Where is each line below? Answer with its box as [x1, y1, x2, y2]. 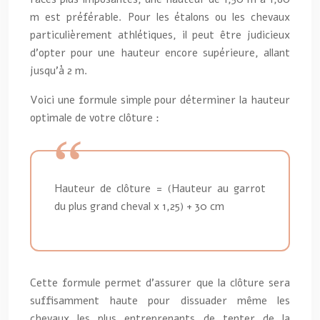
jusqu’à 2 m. [30, 63, 88, 78]
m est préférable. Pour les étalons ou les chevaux [30, 9, 290, 24]
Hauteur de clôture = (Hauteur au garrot [54, 181, 266, 196]
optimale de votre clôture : [30, 110, 159, 125]
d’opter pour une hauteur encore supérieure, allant [30, 45, 290, 60]
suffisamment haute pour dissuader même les [30, 293, 290, 308]
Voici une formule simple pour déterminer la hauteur [30, 92, 290, 107]
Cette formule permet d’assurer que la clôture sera [30, 275, 290, 290]
